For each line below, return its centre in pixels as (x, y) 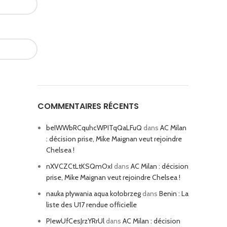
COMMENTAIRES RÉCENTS (88, 106)
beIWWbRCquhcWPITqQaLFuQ (94, 128)
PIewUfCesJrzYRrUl (75, 221)
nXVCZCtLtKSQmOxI (79, 166)
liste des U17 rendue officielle (91, 205)
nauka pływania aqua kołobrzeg (93, 194)
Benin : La (174, 194)
